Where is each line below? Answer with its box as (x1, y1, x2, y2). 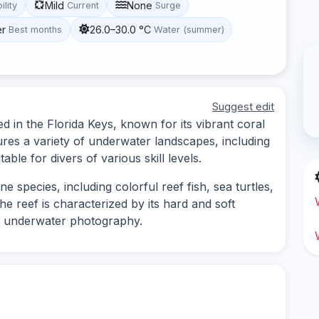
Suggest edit (212, 99, 274, 113)
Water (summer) (153, 23, 224, 35)
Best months (9, 23, 63, 35)
